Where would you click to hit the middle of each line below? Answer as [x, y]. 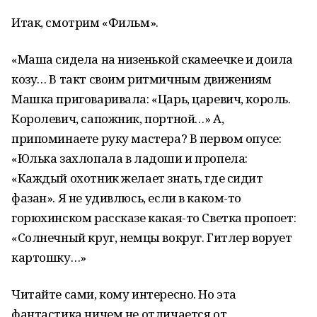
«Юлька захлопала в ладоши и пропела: [129, 158]
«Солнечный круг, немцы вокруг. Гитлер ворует [152, 237]
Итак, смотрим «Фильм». [85, 22]
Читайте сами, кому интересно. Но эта [124, 294]
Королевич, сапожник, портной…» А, [118, 119]
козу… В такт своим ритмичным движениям [142, 79]
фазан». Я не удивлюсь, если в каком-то [127, 198]
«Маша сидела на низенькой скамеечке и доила [152, 59]
